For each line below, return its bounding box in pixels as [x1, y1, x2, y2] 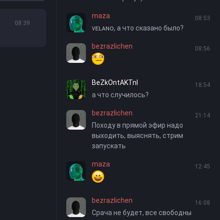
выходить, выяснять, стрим [92, 132, 183, 139]
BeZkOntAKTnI [92, 79, 138, 86]
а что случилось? [92, 91, 149, 99]
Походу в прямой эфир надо [92, 121, 183, 129]
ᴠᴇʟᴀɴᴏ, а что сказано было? [92, 24, 184, 32]
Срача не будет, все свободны [92, 209, 192, 217]
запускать [92, 142, 126, 150]
